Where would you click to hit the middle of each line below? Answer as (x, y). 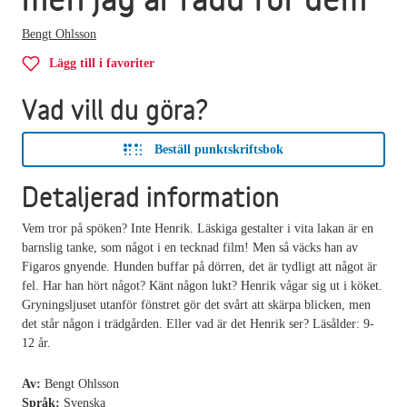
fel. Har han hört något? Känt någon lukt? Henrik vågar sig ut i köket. (202, 285)
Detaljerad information (151, 196)
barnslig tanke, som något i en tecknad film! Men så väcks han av (190, 247)
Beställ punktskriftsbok (219, 149)
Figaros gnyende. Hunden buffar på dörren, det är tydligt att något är (199, 266)
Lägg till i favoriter (102, 63)
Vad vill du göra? (115, 109)
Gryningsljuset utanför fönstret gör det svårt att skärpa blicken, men (196, 304)
